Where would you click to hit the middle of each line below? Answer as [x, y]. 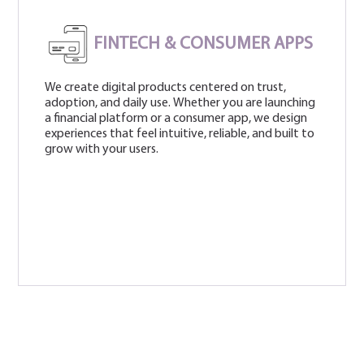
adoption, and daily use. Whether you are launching [180, 103]
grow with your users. [102, 149]
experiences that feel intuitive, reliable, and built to [180, 134]
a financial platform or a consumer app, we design [176, 118]
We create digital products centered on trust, [166, 87]
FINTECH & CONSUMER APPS [204, 44]
